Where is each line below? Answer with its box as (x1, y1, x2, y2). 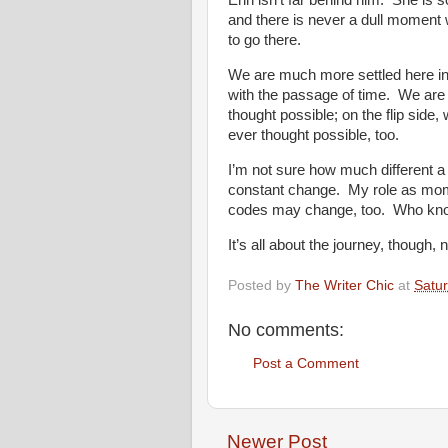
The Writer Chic (295, 277, 394, 293)
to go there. (228, 32, 301, 49)
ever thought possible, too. (228, 127, 399, 144)
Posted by (228, 277, 295, 293)
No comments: (228, 320, 344, 341)
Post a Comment (253, 355, 359, 371)
